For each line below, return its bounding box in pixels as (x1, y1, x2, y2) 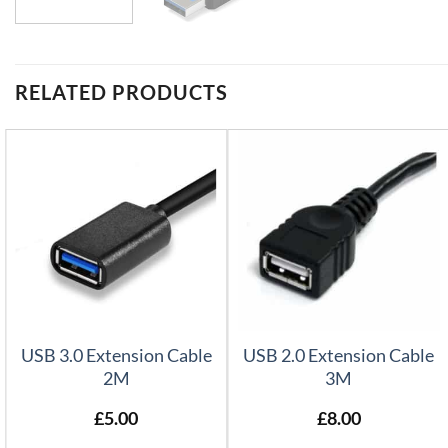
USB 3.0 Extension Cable (20, 344, 212, 367)
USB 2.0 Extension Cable (243, 344, 435, 367)
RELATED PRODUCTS (15, 79, 228, 104)
